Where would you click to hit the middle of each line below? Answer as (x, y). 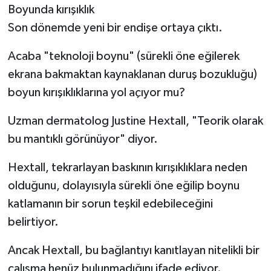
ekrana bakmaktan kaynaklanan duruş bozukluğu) (132, 74)
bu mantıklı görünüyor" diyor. (83, 139)
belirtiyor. (33, 222)
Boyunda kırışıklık (51, 9)
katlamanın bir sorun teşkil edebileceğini (110, 204)
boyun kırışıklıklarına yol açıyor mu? (96, 92)
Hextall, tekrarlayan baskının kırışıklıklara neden (127, 167)
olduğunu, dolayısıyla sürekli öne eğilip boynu (123, 185)
